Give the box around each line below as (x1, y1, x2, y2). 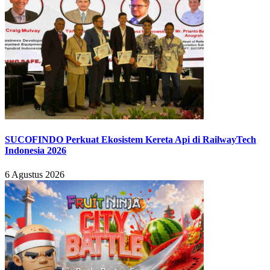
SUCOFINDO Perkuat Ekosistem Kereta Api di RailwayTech (5, 134, 256, 145)
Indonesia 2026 (5, 145, 66, 156)
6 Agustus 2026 (5, 169, 64, 180)
